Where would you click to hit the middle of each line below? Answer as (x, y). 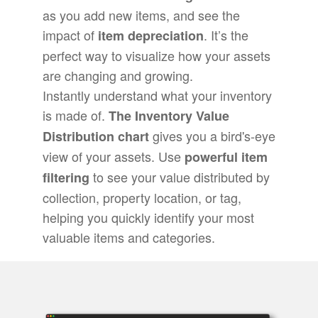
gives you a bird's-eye (212, 136)
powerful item (226, 157)
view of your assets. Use (113, 157)
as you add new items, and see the (141, 15)
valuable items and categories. (128, 237)
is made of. (75, 115)
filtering (66, 178)
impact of (70, 35)
